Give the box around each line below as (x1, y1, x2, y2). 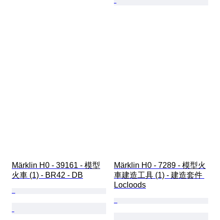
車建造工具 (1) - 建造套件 (114, 171, 204, 180)
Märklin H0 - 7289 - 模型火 (114, 161, 206, 170)
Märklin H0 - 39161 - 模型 (12, 161, 100, 170)
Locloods (114, 181, 146, 190)
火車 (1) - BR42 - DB (12, 171, 83, 180)
